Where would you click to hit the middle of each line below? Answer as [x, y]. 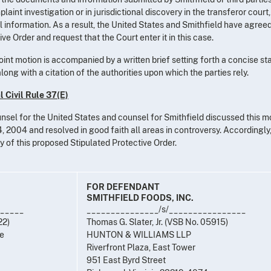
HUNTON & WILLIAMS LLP [139, 234]
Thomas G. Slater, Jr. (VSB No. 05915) [157, 222]
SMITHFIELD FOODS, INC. [140, 198]
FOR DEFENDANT [123, 187]
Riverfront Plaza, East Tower [141, 247]
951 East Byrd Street [126, 260]
